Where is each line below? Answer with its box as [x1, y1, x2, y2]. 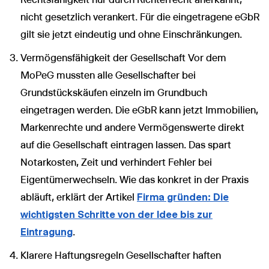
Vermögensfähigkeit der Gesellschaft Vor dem [20, 52, 226, 64]
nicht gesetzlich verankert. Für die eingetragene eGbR [20, 11, 259, 23]
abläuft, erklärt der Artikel [20, 191, 137, 203]
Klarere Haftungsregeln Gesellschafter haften [20, 249, 221, 261]
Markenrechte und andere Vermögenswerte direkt [20, 121, 244, 133]
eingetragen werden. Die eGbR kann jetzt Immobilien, [20, 104, 258, 116]
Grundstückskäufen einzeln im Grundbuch [20, 86, 207, 98]
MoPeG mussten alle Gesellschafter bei [20, 69, 196, 81]
